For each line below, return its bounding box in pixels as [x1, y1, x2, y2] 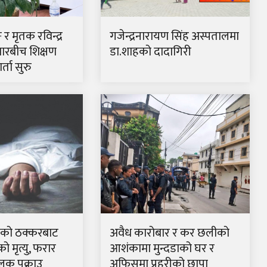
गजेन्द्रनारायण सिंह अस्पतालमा [109, 26, 239, 46]
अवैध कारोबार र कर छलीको [109, 222, 229, 243]
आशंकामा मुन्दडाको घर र [109, 238, 215, 259]
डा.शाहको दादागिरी [109, 41, 191, 62]
